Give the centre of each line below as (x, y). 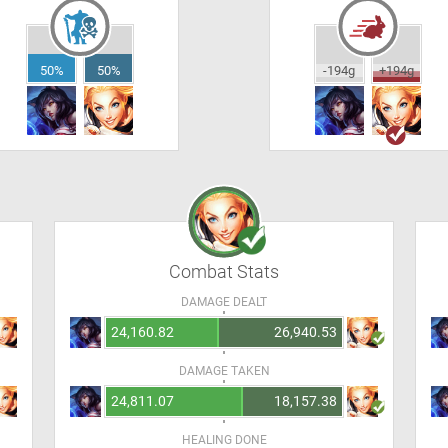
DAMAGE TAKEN (224, 371)
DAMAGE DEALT (224, 302)
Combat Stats (224, 271)
